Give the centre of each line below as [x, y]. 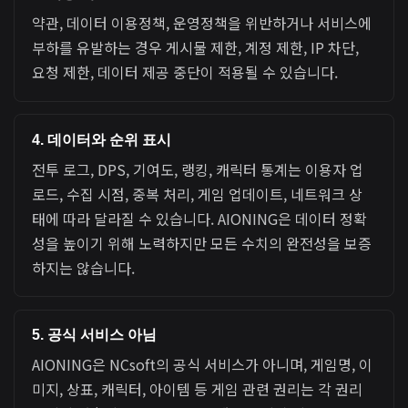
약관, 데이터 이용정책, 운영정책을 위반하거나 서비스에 [202, 23]
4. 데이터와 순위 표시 [102, 139]
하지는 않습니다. [84, 267]
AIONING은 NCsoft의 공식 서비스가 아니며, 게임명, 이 [203, 365]
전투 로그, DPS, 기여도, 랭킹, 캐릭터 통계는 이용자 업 [198, 169]
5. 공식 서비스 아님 [95, 335]
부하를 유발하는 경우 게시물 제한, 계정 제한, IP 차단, [196, 48]
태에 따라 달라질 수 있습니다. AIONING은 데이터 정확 [200, 218]
